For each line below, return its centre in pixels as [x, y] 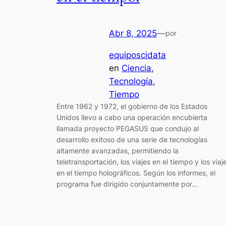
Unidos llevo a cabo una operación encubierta [132, 118]
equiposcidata [137, 55]
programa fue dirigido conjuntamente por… [127, 184]
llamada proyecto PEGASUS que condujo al [128, 129]
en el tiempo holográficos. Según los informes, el [136, 173]
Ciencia [136, 68]
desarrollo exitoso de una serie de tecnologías [132, 140]
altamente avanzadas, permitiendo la [118, 151]
